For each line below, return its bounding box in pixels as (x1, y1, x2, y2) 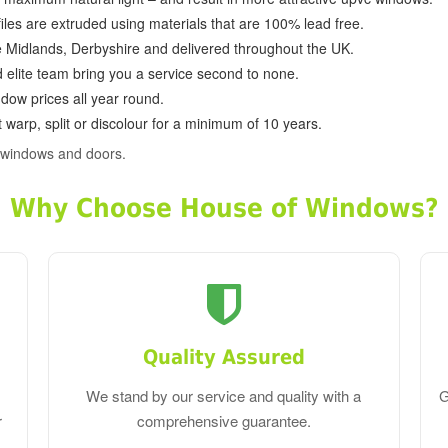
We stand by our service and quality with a (86, 385, 362, 407)
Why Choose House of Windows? (9, 193, 439, 224)
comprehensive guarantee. (136, 410, 311, 432)
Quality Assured (142, 345, 305, 370)
